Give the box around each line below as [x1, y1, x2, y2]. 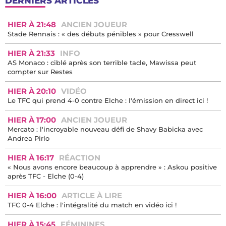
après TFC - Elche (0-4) [8, 172, 84, 180]
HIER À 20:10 [8, 86, 56, 96]
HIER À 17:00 [8, 115, 56, 125]
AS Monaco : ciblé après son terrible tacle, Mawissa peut [8, 58, 196, 67]
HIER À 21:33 [8, 48, 55, 58]
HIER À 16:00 [8, 190, 56, 200]
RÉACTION [59, 152, 100, 162]
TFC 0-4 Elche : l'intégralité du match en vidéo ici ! [8, 200, 177, 209]
